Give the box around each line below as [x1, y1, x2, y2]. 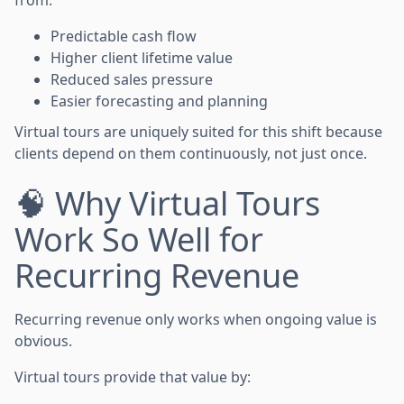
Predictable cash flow [50, 25, 197, 46]
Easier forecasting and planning [50, 90, 268, 111]
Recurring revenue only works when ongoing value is [14, 308, 377, 329]
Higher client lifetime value [50, 47, 233, 68]
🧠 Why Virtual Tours [14, 180, 320, 225]
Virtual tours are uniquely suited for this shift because [14, 121, 382, 142]
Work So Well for [14, 216, 263, 262]
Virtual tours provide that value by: [14, 366, 251, 387]
